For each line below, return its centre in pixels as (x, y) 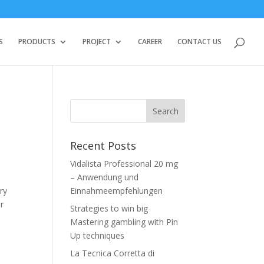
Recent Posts (103, 146)
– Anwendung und (105, 177)
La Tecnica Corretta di (113, 253)
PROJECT (97, 42)
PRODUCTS (37, 42)
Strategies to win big (109, 208)
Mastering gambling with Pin (124, 222)
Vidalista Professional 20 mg (124, 164)
